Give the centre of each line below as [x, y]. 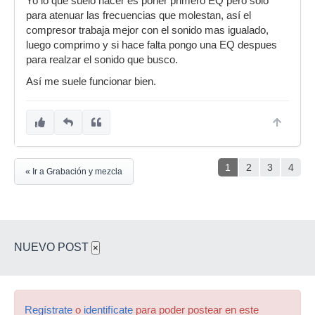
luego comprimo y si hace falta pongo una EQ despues [152, 45]
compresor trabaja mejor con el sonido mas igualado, [147, 30]
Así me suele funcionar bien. [91, 82]
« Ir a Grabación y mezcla [74, 172]
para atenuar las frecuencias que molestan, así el [139, 15]
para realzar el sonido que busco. [102, 60]
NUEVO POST [53, 247]
